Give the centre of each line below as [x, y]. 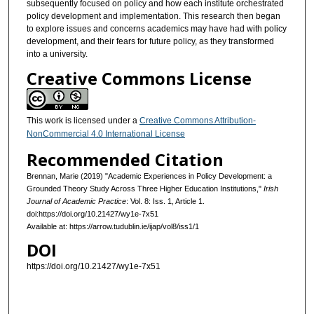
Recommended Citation [125, 159]
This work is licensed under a [83, 121]
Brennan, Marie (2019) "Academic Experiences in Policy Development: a [149, 176]
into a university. [57, 54]
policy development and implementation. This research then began [153, 16]
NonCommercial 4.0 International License [105, 134]
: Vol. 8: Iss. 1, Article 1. [165, 201]
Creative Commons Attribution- [197, 121]
